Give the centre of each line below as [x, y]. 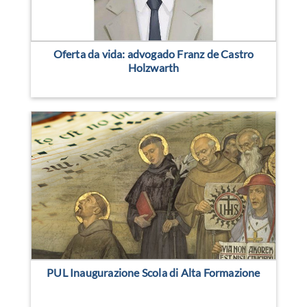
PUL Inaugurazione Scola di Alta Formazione [153, 272]
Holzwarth [153, 67]
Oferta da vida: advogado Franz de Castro [153, 54]
